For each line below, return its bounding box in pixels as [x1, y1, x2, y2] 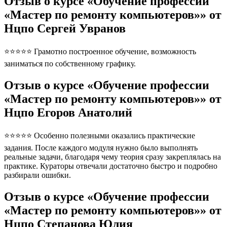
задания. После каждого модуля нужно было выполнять [4, 143, 198, 153]
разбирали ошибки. [4, 171, 71, 180]
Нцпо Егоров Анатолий [4, 106, 132, 120]
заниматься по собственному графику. [4, 59, 136, 68]
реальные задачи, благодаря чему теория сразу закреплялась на [4, 153, 221, 162]
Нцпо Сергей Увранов [4, 22, 126, 35]
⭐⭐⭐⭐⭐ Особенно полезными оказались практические [4, 131, 195, 140]
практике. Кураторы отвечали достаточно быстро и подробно [4, 162, 217, 171]
